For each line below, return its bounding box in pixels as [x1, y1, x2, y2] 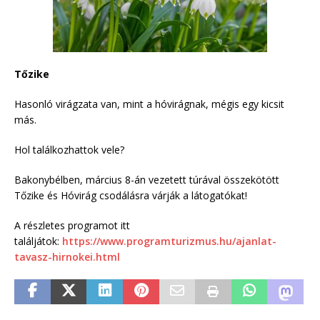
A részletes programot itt [14, 218, 130, 232]
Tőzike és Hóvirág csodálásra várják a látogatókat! [14, 188, 247, 202]
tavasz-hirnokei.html [14, 249, 120, 264]
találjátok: [14, 234, 62, 248]
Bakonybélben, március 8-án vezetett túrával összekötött [14, 172, 279, 186]
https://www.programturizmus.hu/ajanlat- [62, 234, 276, 248]
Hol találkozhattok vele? [14, 142, 124, 156]
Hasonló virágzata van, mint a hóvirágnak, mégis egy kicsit [14, 96, 284, 111]
